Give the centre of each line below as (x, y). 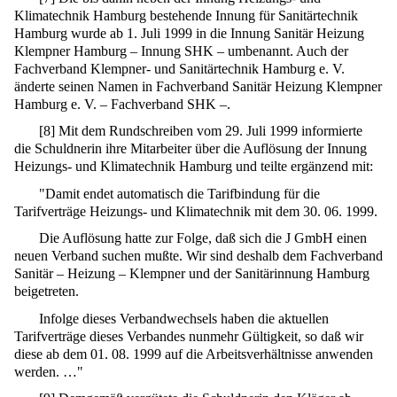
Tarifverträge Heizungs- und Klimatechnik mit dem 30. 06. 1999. (196, 211)
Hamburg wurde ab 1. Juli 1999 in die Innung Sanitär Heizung (189, 33)
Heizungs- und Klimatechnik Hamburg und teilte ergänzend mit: (194, 167)
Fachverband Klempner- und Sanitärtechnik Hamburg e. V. (179, 68)
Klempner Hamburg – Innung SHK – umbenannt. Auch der (181, 51)
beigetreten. (47, 292)
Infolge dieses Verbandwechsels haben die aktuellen (184, 318)
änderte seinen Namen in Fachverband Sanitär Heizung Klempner (198, 86)
